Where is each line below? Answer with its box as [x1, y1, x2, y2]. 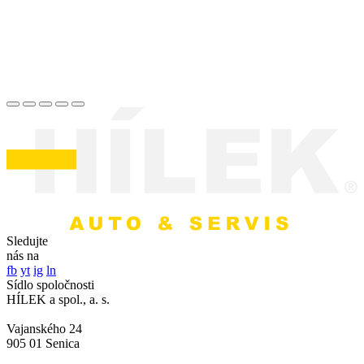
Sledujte [6, 234, 48, 249]
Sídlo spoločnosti [6, 278, 94, 292]
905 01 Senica [6, 336, 80, 351]
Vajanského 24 [6, 322, 82, 336]
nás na [6, 249, 39, 263]
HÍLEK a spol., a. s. [6, 292, 110, 307]
